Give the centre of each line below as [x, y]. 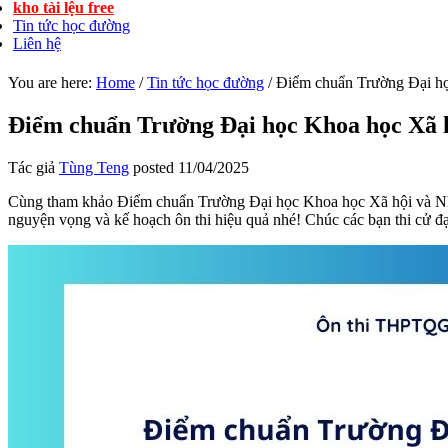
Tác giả [33, 167]
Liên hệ [37, 43]
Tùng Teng [94, 167]
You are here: [52, 82]
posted [153, 167]
